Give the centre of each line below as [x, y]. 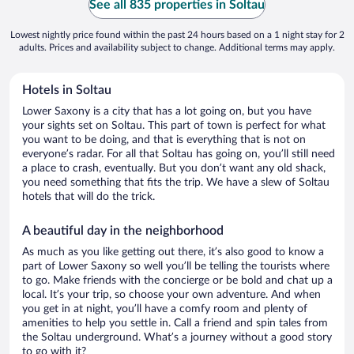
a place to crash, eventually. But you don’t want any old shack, [174, 169]
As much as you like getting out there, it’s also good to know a [173, 252]
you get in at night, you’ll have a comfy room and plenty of [165, 309]
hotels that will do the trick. [88, 197]
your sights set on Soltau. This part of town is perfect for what [174, 126]
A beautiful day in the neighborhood [123, 231]
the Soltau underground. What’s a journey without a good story [177, 338]
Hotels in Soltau [67, 90]
